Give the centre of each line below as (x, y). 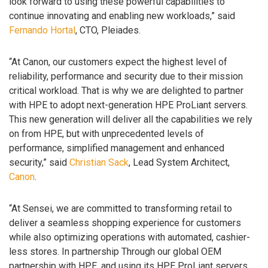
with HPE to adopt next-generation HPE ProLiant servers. (128, 105)
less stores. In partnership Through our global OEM (115, 251)
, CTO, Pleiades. (108, 31)
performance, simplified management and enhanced (117, 148)
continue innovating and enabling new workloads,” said (122, 16)
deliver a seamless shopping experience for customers (125, 223)
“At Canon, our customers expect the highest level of (118, 62)
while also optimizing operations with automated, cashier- (130, 237)
